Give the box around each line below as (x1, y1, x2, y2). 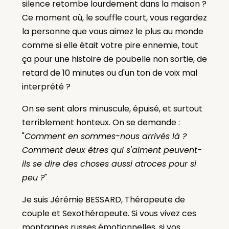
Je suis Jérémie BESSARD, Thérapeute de (21, 194, 185, 206)
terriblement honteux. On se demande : (21, 117, 180, 129)
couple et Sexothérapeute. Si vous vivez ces (21, 208, 196, 220)
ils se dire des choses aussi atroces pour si (21, 158, 196, 170)
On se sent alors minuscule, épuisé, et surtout (21, 103, 202, 115)
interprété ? (21, 81, 71, 93)
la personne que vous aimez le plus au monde (21, 26, 203, 38)
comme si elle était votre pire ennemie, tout (21, 39, 198, 52)
